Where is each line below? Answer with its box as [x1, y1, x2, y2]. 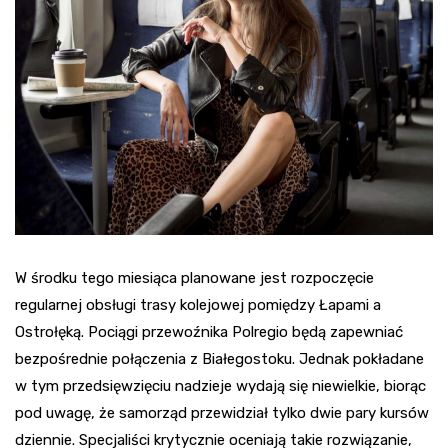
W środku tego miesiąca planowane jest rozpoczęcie [15, 268, 374, 287]
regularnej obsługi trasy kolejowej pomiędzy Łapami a [15, 295, 381, 314]
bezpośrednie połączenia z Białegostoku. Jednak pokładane [15, 349, 424, 368]
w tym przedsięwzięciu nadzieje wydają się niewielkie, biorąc [15, 376, 426, 395]
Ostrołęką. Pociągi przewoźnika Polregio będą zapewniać [15, 322, 403, 341]
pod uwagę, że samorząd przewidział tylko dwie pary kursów [15, 403, 429, 422]
